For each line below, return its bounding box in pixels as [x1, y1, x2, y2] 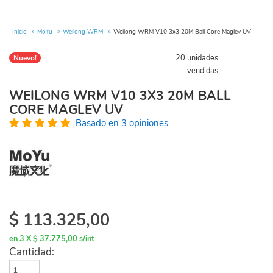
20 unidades [175, 52, 219, 63]
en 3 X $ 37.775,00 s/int [9, 233, 94, 244]
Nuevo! [13, 53, 37, 63]
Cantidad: [9, 245, 54, 259]
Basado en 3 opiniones [76, 117, 168, 129]
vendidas [187, 65, 219, 76]
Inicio [12, 27, 27, 36]
